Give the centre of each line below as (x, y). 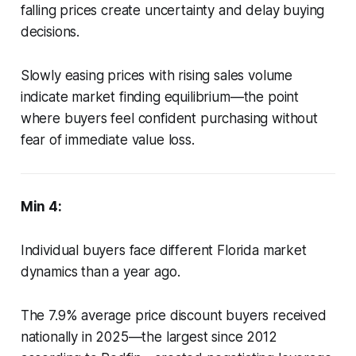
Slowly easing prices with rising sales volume (157, 76)
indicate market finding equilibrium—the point (160, 97)
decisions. (50, 32)
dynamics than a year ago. (100, 272)
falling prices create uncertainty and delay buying (172, 11)
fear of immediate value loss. (107, 140)
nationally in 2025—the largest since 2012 (149, 337)
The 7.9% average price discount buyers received (173, 316)
